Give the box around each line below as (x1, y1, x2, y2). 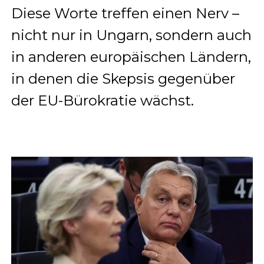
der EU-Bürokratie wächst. (11, 91, 194, 109)
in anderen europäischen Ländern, (11, 48, 251, 65)
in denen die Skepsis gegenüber (11, 70, 235, 87)
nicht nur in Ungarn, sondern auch (11, 26, 252, 44)
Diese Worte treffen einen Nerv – (11, 4, 239, 22)
